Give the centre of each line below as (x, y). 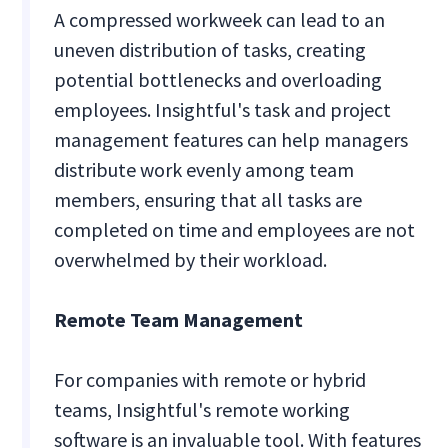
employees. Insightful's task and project (223, 110)
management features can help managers (231, 140)
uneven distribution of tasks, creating (210, 50)
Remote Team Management (179, 320)
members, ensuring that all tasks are (208, 200)
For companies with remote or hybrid (210, 380)
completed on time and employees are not (235, 230)
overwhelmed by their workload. (191, 260)
